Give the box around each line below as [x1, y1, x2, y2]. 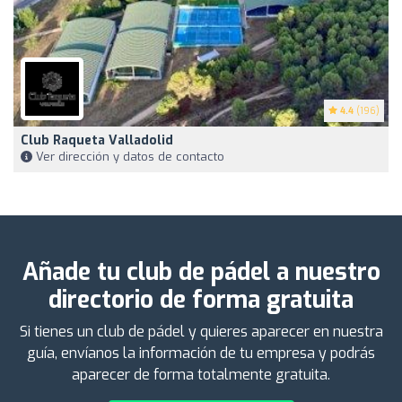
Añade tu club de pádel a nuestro [22, 256, 380, 288]
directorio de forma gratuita [48, 284, 354, 316]
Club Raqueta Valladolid [21, 131, 173, 149]
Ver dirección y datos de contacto [32, 148, 224, 164]
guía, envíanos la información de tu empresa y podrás [27, 343, 375, 363]
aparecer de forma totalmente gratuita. [72, 364, 330, 384]
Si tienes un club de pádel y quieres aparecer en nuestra [19, 321, 383, 341]
